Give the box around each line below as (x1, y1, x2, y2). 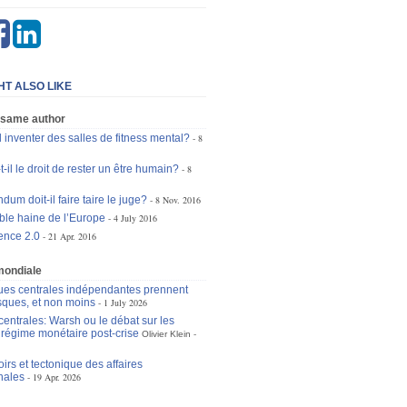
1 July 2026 (103, 296, 147, 309)
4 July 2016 (113, 212, 157, 224)
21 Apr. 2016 (47, 230, 96, 243)
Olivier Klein (141, 329, 191, 339)
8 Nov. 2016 (154, 194, 201, 206)
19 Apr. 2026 (32, 371, 81, 383)
